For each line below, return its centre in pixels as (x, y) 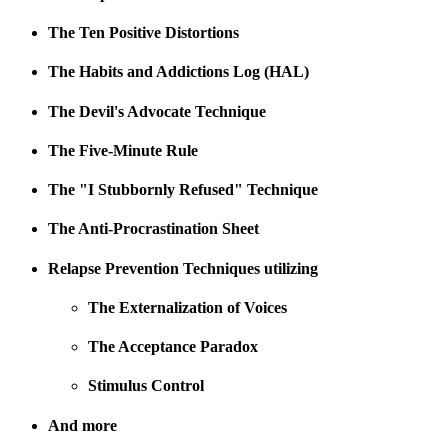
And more (82, 425)
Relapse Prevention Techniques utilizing (183, 268)
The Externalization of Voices (187, 307)
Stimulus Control (146, 386)
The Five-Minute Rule (123, 150)
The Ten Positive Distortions (143, 33)
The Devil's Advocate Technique (157, 111)
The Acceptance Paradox (173, 347)
